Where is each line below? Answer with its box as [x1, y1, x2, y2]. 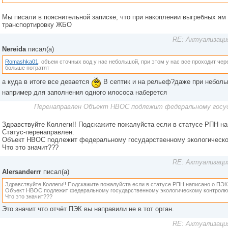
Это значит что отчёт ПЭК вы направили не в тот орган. [2, 205, 174, 213]
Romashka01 [5, 59, 38, 65]
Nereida [2, 45, 26, 53]
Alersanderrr [2, 168, 41, 176]
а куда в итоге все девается [2, 78, 91, 86]
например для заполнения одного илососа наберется [2, 89, 167, 96]
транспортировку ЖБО [2, 21, 72, 28]
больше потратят [5, 65, 49, 71]
